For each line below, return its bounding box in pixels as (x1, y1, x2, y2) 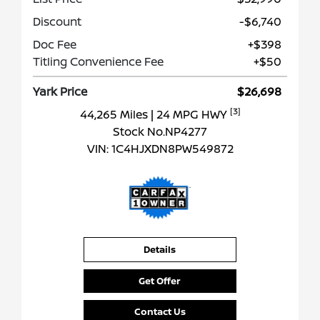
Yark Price (33, 84, 87, 100)
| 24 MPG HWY (150, 106, 230, 123)
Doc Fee (33, 36, 76, 53)
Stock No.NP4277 (113, 124, 207, 140)
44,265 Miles (79, 106, 151, 123)
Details (144, 243, 176, 256)
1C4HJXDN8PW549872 (111, 141, 234, 157)
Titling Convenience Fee (33, 54, 164, 70)
